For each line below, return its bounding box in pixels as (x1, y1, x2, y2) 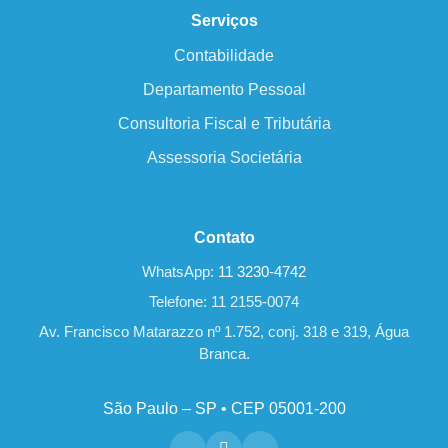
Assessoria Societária (146, 149, 302, 167)
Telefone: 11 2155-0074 (149, 293, 299, 311)
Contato (193, 229, 255, 247)
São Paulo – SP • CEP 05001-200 (102, 400, 346, 418)
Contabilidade (174, 47, 274, 65)
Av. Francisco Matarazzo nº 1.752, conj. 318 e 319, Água (39, 323, 409, 341)
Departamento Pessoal (142, 81, 306, 99)
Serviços (190, 12, 258, 30)
